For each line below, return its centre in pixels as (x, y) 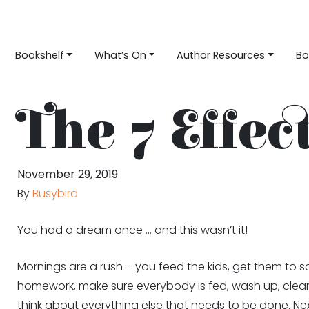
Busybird (55, 193)
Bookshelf (39, 55)
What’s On (121, 55)
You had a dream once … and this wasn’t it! (132, 230)
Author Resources (221, 55)
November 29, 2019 (67, 174)
